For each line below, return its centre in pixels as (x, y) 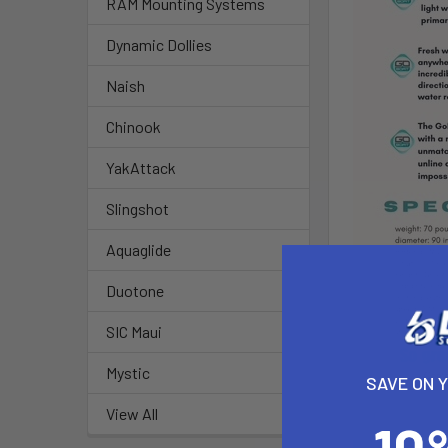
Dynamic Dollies (159, 45)
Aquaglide (138, 250)
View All (132, 414)
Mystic (128, 373)
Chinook (133, 127)
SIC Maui (134, 332)
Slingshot (137, 209)
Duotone (135, 291)
